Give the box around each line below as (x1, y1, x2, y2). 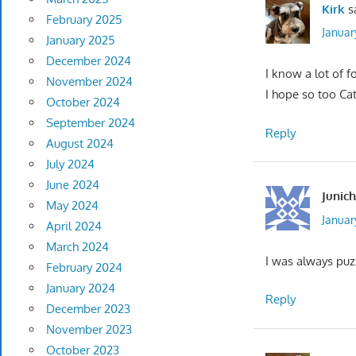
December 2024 (45, 53, 131, 69)
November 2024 (45, 74, 133, 90)
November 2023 (45, 322, 132, 338)
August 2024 (45, 136, 114, 152)
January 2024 (45, 281, 115, 296)
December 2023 (45, 301, 130, 317)
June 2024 (45, 177, 99, 193)
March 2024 (45, 239, 109, 255)
